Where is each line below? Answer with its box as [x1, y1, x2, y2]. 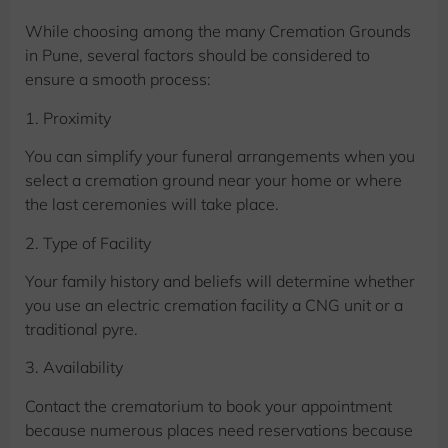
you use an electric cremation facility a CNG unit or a [25, 295, 403, 316]
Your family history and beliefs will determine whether [25, 271, 415, 292]
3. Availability [25, 357, 123, 378]
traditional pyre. [25, 319, 138, 340]
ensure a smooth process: [25, 69, 211, 90]
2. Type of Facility [25, 232, 151, 253]
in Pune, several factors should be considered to [25, 45, 370, 66]
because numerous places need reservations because [25, 419, 413, 440]
